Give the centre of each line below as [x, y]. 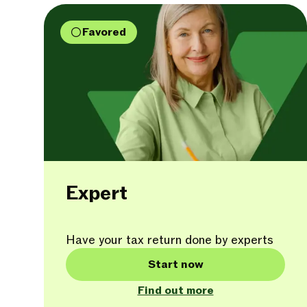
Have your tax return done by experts [170, 240]
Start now [175, 265]
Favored [104, 32]
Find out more [175, 291]
